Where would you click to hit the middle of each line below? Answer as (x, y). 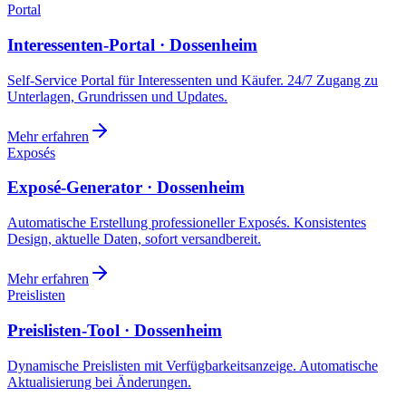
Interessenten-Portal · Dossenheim (132, 45)
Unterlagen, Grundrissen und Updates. (117, 96)
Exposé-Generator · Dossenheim (126, 188)
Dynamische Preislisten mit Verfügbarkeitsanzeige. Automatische (193, 365)
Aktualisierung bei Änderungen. (99, 382)
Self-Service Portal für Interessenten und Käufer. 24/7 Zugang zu (193, 80)
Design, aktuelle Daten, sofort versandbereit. (134, 239)
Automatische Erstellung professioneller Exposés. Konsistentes (187, 223)
